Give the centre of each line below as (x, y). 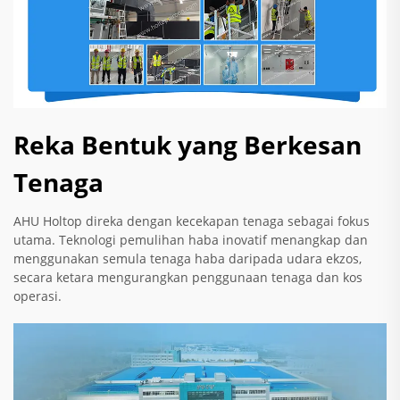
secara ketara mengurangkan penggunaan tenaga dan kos (188, 277)
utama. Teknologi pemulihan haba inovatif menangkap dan (191, 239)
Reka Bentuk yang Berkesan (187, 144)
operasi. (37, 296)
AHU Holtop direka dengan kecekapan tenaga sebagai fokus (192, 221)
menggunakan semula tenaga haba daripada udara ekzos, (187, 258)
